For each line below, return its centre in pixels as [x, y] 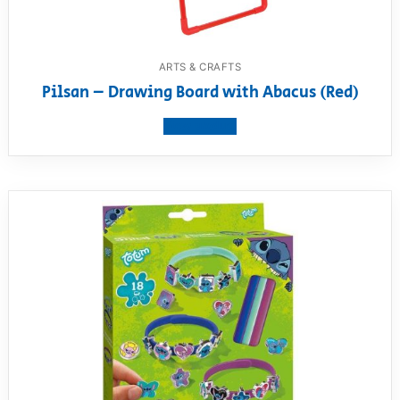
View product [200, 127]
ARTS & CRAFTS [200, 67]
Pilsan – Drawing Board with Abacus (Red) [200, 93]
